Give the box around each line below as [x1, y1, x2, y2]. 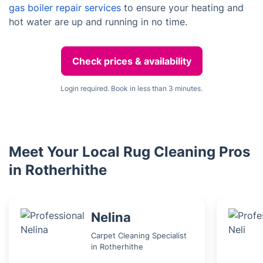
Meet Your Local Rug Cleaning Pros [9, 143, 250, 160]
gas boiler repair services [9, 2, 121, 14]
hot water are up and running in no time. [9, 16, 187, 28]
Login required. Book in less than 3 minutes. [60, 84, 203, 93]
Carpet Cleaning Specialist [91, 230, 187, 240]
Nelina [91, 209, 131, 225]
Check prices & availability [72, 55, 191, 67]
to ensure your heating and [121, 2, 244, 14]
